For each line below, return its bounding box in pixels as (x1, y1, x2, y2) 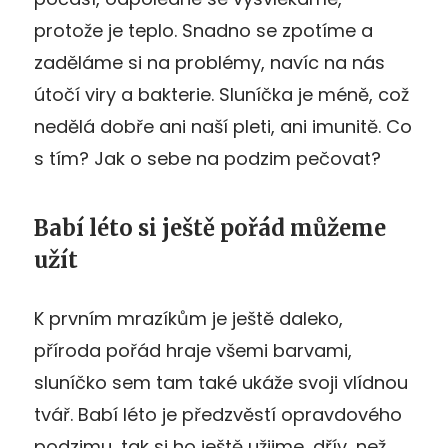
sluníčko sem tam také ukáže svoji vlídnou (34, 369, 408, 395)
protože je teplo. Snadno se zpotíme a (34, 17, 373, 43)
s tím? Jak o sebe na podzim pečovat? (34, 145, 381, 171)
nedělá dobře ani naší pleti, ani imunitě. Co (34, 113, 412, 139)
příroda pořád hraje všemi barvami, (34, 337, 352, 363)
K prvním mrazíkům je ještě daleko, (34, 305, 343, 331)
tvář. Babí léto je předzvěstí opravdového (34, 401, 402, 427)
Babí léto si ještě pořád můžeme (34, 213, 386, 242)
